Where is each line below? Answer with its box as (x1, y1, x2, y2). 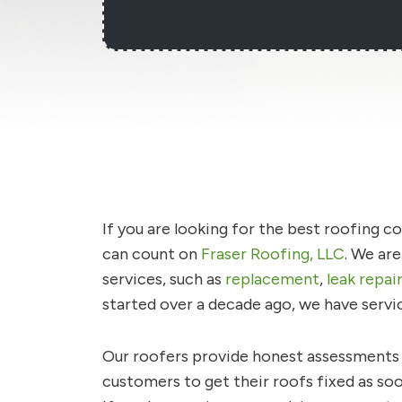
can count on (102, 244, 201, 264)
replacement (225, 269, 319, 289)
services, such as (102, 269, 225, 289)
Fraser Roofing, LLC (201, 244, 345, 264)
